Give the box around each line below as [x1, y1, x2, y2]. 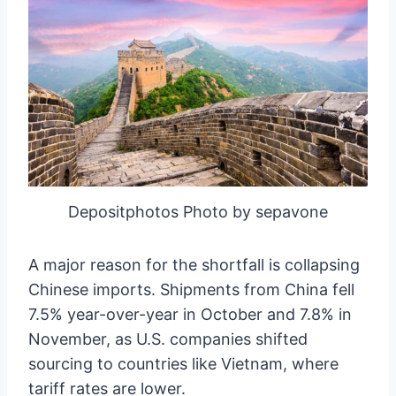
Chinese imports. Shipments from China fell [28, 279, 354, 299]
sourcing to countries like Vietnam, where [28, 354, 339, 373]
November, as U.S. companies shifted [28, 329, 308, 348]
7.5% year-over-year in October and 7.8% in [28, 304, 352, 324]
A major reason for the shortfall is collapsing [28, 255, 360, 274]
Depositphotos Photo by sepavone [68, 202, 328, 221]
